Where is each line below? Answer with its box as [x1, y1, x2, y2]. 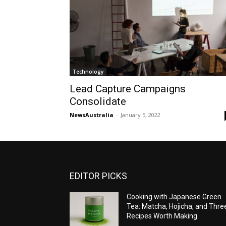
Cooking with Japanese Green [127, 193, 222, 201]
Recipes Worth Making [127, 212, 198, 220]
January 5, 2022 [121, 111, 160, 119]
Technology [73, 68, 103, 76]
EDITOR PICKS [70, 171, 127, 182]
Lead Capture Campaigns [70, 83, 186, 95]
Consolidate [70, 95, 126, 108]
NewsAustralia [70, 111, 114, 119]
